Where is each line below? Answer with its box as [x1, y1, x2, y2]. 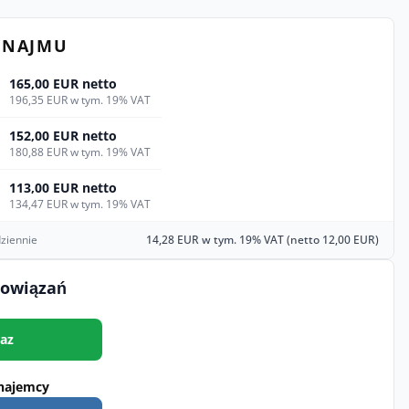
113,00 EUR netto [9, 179, 117, 196]
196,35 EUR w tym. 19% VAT [9, 92, 151, 108]
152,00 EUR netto [9, 127, 117, 144]
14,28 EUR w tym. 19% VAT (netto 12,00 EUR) [146, 232, 379, 247]
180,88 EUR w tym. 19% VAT [9, 144, 151, 160]
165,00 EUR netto [9, 75, 117, 92]
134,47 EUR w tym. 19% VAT [9, 196, 151, 212]
